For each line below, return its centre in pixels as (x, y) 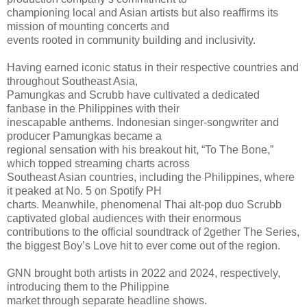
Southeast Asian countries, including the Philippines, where (151, 177)
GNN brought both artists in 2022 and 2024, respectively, (144, 273)
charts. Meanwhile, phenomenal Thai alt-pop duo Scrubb (144, 205)
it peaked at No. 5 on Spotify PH (84, 191)
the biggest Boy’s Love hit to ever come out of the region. (144, 246)
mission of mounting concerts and (88, 27)
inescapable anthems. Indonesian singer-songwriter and (143, 123)
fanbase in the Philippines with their (93, 109)
